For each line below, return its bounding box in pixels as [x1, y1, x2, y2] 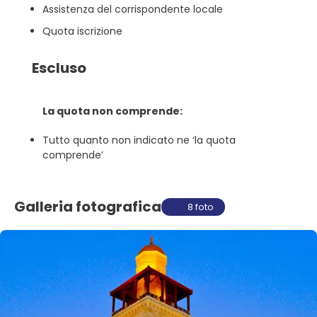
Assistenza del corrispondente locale [42, 1, 223, 16]
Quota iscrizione [42, 23, 122, 38]
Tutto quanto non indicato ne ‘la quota [42, 132, 236, 147]
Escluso [32, 57, 86, 78]
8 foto [188, 200, 214, 214]
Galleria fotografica [14, 197, 161, 217]
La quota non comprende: [42, 103, 183, 118]
